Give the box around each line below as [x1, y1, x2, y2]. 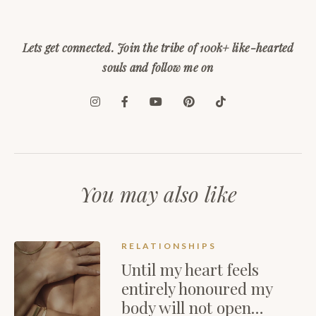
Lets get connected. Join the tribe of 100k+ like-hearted [22, 40, 294, 56]
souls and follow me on [102, 60, 214, 75]
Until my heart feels [121, 258, 260, 281]
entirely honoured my [121, 277, 273, 300]
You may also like [79, 180, 237, 209]
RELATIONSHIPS [121, 241, 217, 252]
